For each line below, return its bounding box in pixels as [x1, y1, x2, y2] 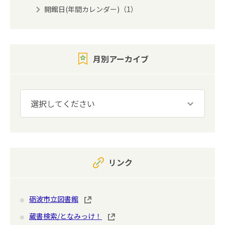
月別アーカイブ [92, 52, 149, 65]
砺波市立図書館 [29, 193, 78, 204]
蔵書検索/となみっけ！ [29, 211, 102, 221]
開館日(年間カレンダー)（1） [44, 4, 138, 14]
